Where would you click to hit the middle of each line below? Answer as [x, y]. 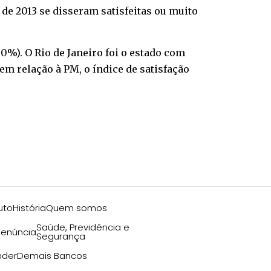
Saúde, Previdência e [83, 227]
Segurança [60, 237]
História [29, 208]
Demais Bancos [52, 256]
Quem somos [76, 208]
